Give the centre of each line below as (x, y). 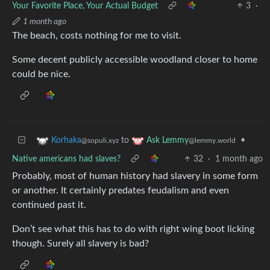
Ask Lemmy (168, 140)
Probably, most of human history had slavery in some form (135, 176)
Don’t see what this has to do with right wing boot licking (133, 229)
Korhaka (66, 140)
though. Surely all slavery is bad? (80, 243)
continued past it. (49, 205)
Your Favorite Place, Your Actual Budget (85, 6)
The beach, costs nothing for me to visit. (97, 35)
